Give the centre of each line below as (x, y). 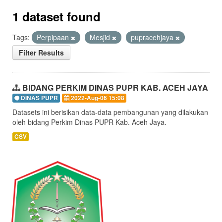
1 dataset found (56, 16)
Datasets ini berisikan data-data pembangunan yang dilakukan (110, 112)
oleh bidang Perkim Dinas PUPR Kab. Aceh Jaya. (89, 122)
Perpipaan (54, 37)
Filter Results (41, 53)
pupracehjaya (153, 37)
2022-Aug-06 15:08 (97, 98)
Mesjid (101, 37)
